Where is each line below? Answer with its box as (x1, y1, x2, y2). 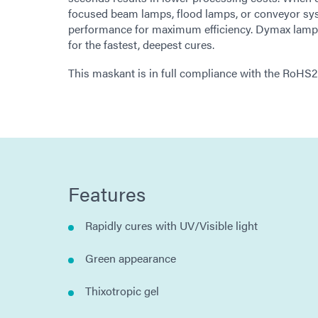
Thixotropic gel (85, 283, 159, 300)
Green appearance (85, 250, 176, 267)
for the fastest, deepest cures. (68, 36, 214, 53)
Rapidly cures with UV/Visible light (85, 217, 258, 234)
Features (68, 179, 146, 208)
